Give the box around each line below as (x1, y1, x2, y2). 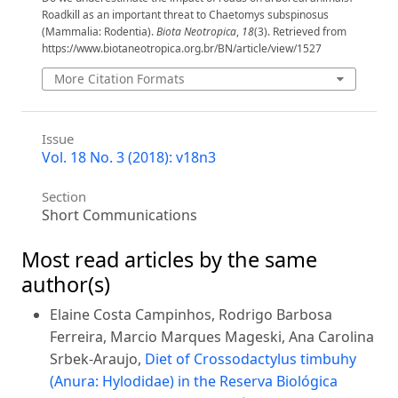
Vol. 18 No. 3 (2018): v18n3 (41, 147, 216, 168)
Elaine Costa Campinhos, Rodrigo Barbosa (50, 305, 332, 325)
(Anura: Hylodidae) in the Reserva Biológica (50, 371, 338, 392)
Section (41, 187, 86, 206)
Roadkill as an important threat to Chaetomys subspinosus (41, 6, 329, 22)
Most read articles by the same (21, 245, 317, 275)
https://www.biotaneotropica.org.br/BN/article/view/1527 (41, 40, 322, 56)
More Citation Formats (54, 69, 186, 87)
